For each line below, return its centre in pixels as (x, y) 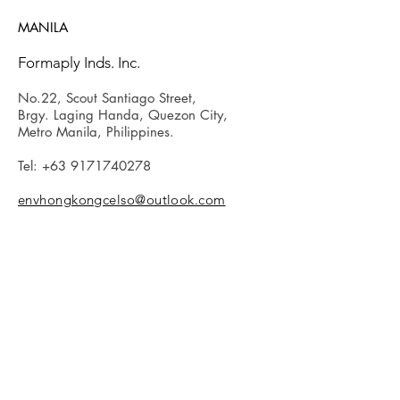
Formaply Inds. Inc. (79, 62)
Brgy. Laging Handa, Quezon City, (123, 115)
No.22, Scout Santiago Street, (107, 98)
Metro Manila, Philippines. (96, 132)
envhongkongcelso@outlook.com (122, 200)
